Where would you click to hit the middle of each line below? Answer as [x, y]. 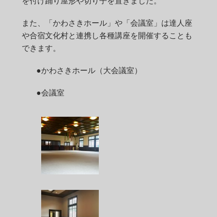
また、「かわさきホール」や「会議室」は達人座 [107, 23]
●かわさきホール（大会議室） [89, 71]
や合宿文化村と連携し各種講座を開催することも [107, 36]
